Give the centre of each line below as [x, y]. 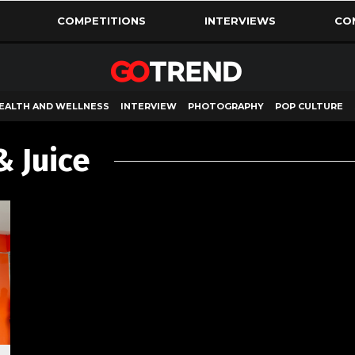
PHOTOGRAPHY [226, 106]
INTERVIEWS [240, 21]
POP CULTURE [309, 106]
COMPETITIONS [101, 21]
